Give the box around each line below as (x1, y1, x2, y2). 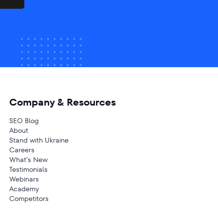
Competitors (9, 194, 49, 203)
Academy (9, 184, 39, 194)
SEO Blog (9, 116, 39, 126)
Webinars (9, 174, 39, 184)
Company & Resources (9, 95, 116, 109)
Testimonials (9, 164, 48, 174)
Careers (9, 145, 35, 155)
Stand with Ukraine (9, 135, 69, 145)
